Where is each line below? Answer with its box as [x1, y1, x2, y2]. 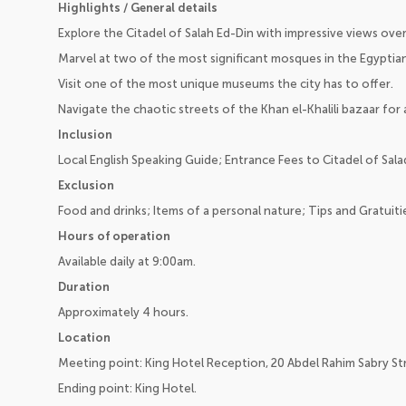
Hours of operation [58, 229, 170, 244]
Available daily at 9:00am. [58, 255, 196, 269]
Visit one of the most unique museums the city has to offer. [58, 77, 393, 92]
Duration [58, 280, 110, 295]
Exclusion [58, 179, 114, 193]
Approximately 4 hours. [58, 305, 188, 320]
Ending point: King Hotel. [58, 382, 197, 396]
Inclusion [58, 128, 112, 142]
